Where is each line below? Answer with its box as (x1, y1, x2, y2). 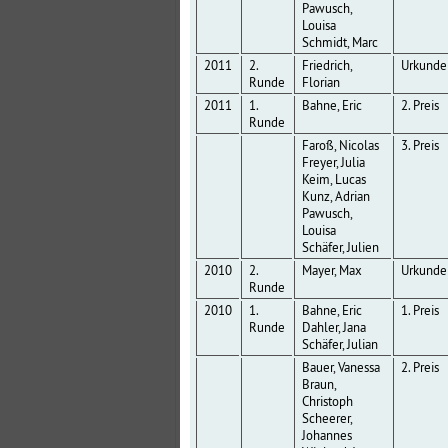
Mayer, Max (301, 262, 362, 280)
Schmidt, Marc (301, 34, 378, 52)
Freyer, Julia (301, 154, 365, 172)
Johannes (301, 427, 352, 445)
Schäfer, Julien (301, 239, 379, 257)
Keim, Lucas (301, 171, 366, 189)
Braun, (301, 376, 337, 394)
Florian (301, 74, 340, 92)
